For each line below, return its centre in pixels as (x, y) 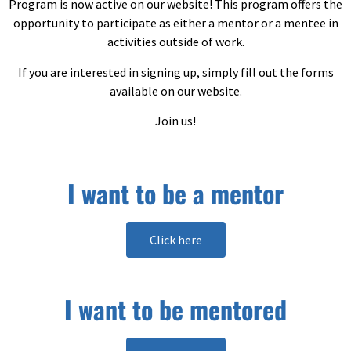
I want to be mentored (175, 309)
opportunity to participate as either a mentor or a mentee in (175, 23)
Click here (175, 239)
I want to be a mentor (175, 193)
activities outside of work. (175, 42)
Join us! (175, 121)
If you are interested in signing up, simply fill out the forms (175, 72)
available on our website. (175, 90)
